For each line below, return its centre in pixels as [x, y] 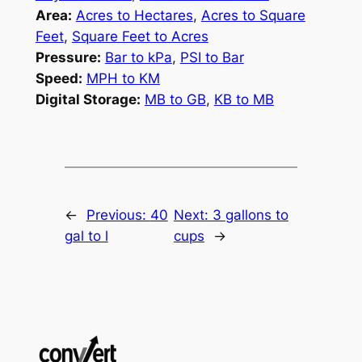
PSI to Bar [212, 58]
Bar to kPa [138, 58]
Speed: [59, 79]
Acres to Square [253, 16]
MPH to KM [123, 79]
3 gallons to [250, 215]
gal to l [86, 236]
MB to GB [175, 100]
